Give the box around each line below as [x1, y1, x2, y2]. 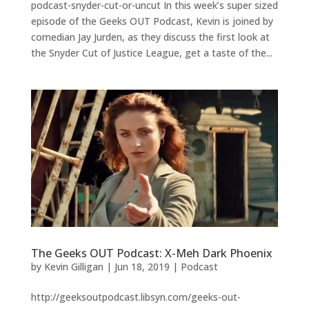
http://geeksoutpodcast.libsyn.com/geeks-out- [30, 290, 241, 303]
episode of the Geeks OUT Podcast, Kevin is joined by [30, 14, 273, 28]
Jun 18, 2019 [114, 259, 170, 273]
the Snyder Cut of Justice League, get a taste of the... [30, 46, 272, 60]
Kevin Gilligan [43, 259, 103, 273]
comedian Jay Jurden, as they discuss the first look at [30, 30, 270, 44]
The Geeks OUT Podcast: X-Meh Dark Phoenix [30, 245, 272, 261]
